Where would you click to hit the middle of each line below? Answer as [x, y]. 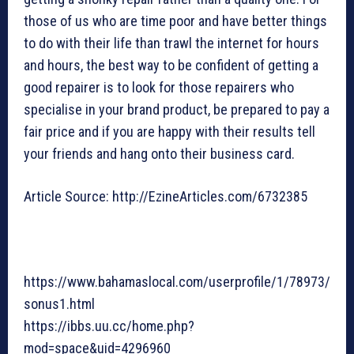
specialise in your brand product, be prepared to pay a [177, 110]
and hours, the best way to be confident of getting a [171, 66]
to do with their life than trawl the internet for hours [171, 43]
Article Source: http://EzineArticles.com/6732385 [166, 197]
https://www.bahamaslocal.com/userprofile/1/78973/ [177, 282]
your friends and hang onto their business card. [159, 154]
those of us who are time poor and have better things [175, 21]
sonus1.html [59, 304]
